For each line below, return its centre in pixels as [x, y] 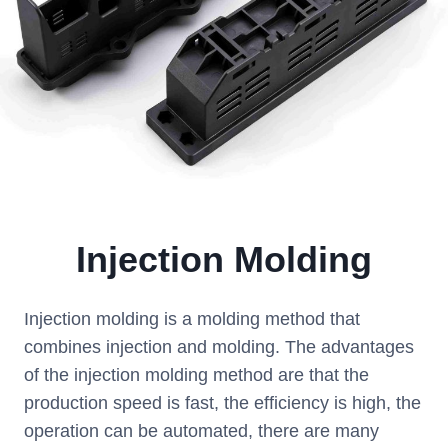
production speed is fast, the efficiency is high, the [222, 403]
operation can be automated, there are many [201, 431]
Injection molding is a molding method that [192, 319]
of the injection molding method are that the [196, 375]
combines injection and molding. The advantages [219, 347]
